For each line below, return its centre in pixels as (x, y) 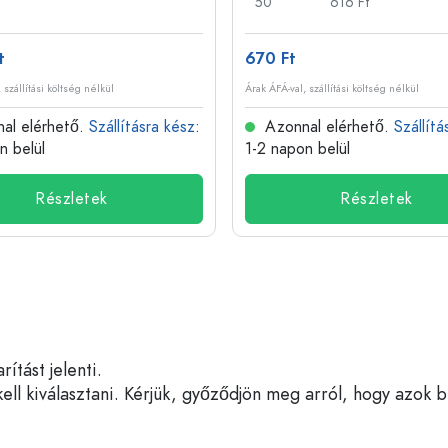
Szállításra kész (142, 127)
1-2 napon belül (297, 149)
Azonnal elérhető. (327, 127)
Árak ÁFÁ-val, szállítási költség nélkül (332, 88)
